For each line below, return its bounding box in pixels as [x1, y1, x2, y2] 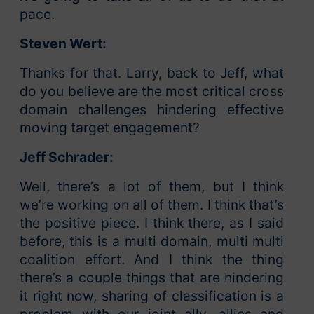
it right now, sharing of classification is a [20, 287, 284, 305]
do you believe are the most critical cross [20, 83, 284, 100]
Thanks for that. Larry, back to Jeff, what [20, 64, 284, 82]
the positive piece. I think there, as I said [20, 214, 284, 232]
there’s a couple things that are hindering [20, 269, 284, 287]
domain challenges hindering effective [20, 101, 284, 118]
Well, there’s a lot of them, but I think [20, 178, 284, 196]
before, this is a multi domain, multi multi [20, 233, 284, 250]
